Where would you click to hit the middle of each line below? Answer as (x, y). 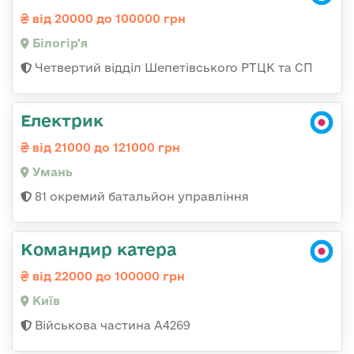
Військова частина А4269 (111, 325)
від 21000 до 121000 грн (105, 147)
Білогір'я (58, 43)
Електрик (62, 120)
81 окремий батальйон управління (140, 196)
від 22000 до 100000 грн (107, 276)
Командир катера (99, 249)
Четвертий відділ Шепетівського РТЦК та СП (172, 67)
